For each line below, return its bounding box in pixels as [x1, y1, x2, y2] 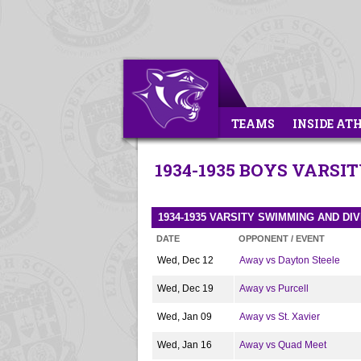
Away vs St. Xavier [239, 311, 320, 322]
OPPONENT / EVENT [239, 234, 325, 243]
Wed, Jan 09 [157, 311, 212, 322]
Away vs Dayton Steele [239, 255, 340, 266]
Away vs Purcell [239, 283, 309, 294]
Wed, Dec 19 [157, 283, 214, 294]
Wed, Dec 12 [157, 255, 214, 266]
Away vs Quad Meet [239, 339, 326, 351]
